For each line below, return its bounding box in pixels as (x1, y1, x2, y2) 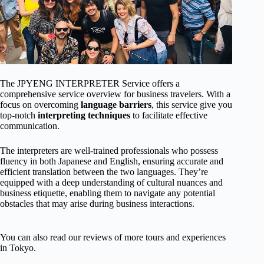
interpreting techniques (38, 110, 130, 120)
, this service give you (151, 99, 232, 110)
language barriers (81, 99, 151, 110)
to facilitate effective (130, 110, 207, 120)
